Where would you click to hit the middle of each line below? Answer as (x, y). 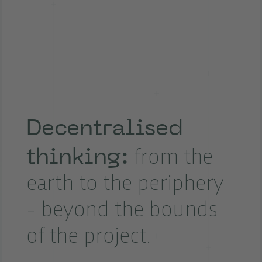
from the (170, 158)
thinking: (77, 156)
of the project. (88, 237)
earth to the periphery (125, 184)
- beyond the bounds (122, 211)
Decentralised (104, 127)
